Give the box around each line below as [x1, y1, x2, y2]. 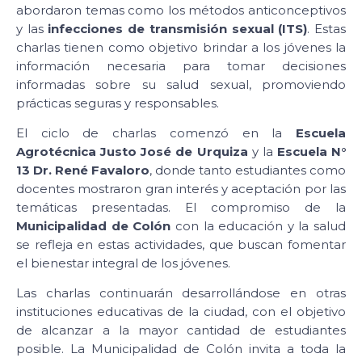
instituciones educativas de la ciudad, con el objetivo [16, 304, 346, 320]
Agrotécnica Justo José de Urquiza [16, 143, 248, 159]
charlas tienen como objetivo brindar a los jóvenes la [16, 39, 346, 55]
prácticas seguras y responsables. [16, 95, 219, 111]
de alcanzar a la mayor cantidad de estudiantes [16, 322, 346, 339]
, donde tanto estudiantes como [149, 162, 346, 178]
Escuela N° [276, 143, 346, 159]
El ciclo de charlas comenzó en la [16, 124, 296, 141]
